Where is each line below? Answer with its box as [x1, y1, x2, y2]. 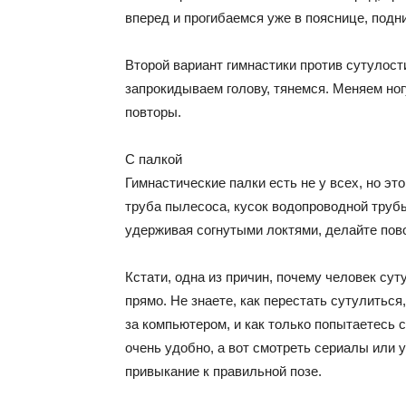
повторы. [125, 104, 181, 120]
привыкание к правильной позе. [125, 363, 322, 379]
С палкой [125, 151, 182, 167]
